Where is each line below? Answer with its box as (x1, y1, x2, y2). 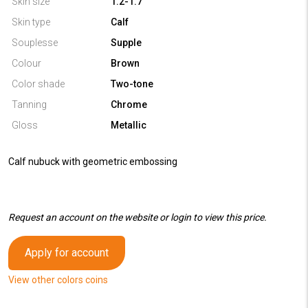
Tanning (12, 99, 47, 110)
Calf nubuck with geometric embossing (8, 156, 177, 167)
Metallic (111, 120, 146, 131)
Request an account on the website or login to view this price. (8, 212, 267, 223)
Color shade (12, 78, 65, 89)
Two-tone (111, 78, 153, 89)
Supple (111, 37, 142, 48)
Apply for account (25, 246, 109, 259)
